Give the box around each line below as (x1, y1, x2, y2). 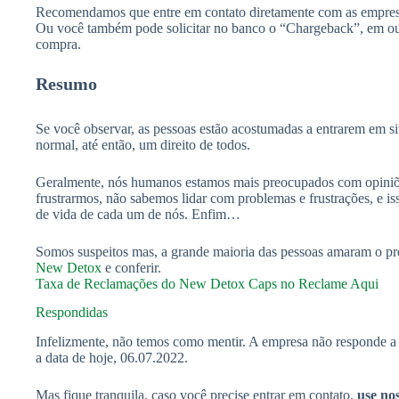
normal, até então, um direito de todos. (36, 136, 250, 152)
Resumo (36, 73, 97, 94)
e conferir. (102, 259, 161, 275)
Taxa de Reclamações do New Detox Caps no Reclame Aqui (36, 275, 379, 291)
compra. (36, 36, 81, 52)
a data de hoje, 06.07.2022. (36, 350, 188, 366)
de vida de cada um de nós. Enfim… (36, 206, 240, 222)
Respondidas (36, 305, 108, 321)
